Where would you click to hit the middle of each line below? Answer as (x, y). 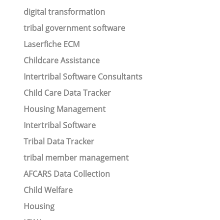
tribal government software (74, 28)
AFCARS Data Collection (67, 174)
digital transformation (64, 12)
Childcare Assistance (61, 60)
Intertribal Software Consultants (83, 77)
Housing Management (64, 109)
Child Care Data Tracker (67, 93)
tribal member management (76, 158)
